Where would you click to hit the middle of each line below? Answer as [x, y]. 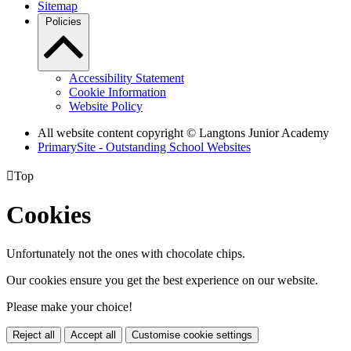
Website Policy [106, 106]
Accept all [93, 335]
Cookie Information [118, 92]
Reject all [34, 335]
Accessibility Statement [127, 78]
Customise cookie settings [192, 335]
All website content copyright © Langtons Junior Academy [183, 132]
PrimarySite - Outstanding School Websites [144, 147]
